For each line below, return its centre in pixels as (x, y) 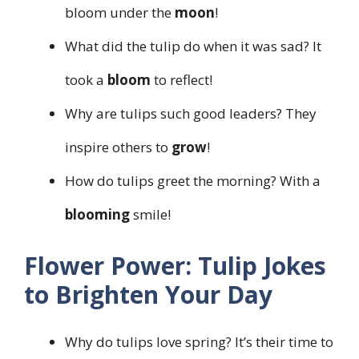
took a (86, 79)
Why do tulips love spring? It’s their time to (199, 342)
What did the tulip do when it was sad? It (193, 46)
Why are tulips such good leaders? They (191, 113)
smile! (150, 214)
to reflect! (182, 79)
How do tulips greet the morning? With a (193, 180)
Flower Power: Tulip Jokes (175, 266)
